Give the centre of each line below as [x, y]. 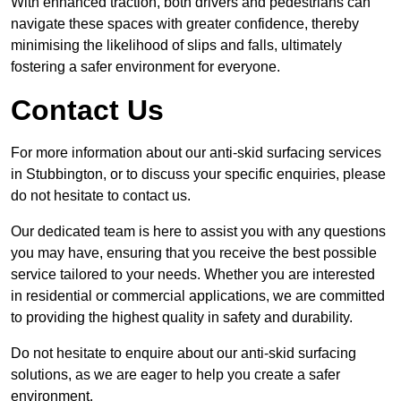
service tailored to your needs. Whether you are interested [193, 275]
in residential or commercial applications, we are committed [198, 296]
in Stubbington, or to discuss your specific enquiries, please [198, 175]
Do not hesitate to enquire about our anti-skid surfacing [183, 354]
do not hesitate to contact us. [101, 196]
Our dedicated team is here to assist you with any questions [198, 232]
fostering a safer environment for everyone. [145, 67]
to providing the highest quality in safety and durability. [182, 318]
